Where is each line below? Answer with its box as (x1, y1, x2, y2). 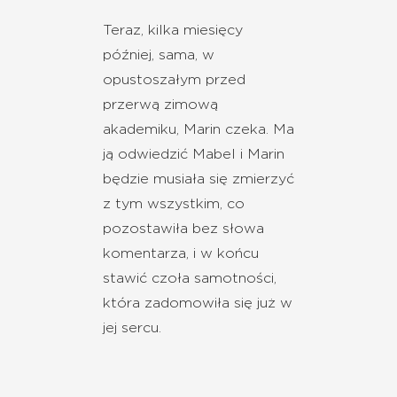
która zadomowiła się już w (103, 295, 292, 310)
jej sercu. (103, 320, 161, 335)
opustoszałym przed (103, 72, 245, 87)
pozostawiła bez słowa (103, 221, 264, 236)
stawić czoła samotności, (103, 270, 276, 285)
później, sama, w (103, 47, 214, 62)
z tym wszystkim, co (103, 196, 245, 211)
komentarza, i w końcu (103, 245, 259, 261)
